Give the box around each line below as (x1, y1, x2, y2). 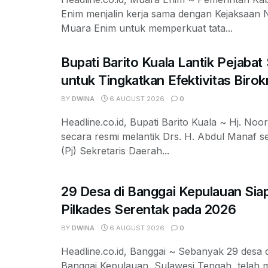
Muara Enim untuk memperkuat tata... (61, 22, 233, 35)
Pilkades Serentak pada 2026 (61, 202, 236, 218)
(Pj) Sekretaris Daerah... (61, 145, 169, 157)
